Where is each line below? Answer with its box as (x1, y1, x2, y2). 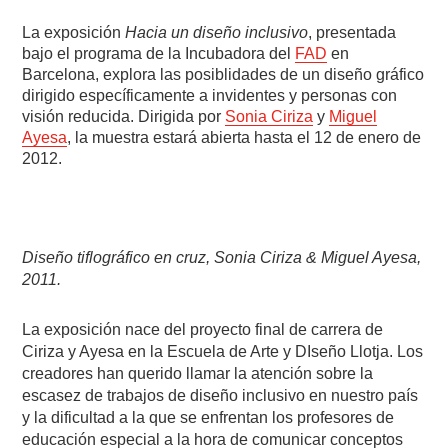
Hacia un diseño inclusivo (125, 23, 309, 41)
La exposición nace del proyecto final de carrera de (22, 320, 384, 338)
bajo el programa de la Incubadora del (22, 44, 296, 62)
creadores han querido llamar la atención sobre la (22, 364, 374, 382)
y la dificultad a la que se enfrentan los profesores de (22, 408, 395, 426)
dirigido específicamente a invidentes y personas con (22, 86, 398, 104)
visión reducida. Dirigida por (22, 107, 226, 125)
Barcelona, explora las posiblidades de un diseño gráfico (22, 65, 425, 83)
